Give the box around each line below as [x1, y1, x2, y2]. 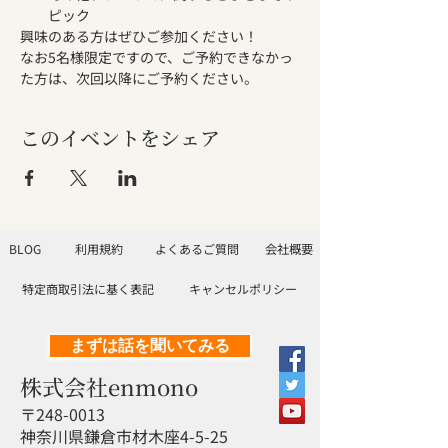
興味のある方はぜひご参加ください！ [20, 26, 258, 46]
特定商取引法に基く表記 [21, 280, 154, 297]
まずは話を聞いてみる [70, 336, 230, 355]
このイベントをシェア [20, 123, 220, 152]
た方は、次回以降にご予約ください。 [20, 68, 258, 88]
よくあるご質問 [155, 240, 239, 257]
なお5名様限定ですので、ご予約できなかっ [20, 47, 293, 67]
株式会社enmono [20, 371, 198, 402]
